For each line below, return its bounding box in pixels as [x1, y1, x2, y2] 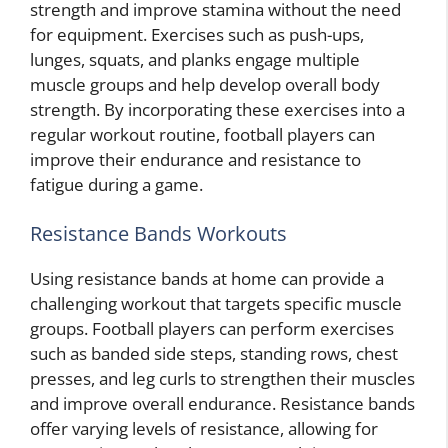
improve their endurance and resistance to [30, 147, 361, 171]
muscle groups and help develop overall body [30, 72, 380, 96]
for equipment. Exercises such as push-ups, [30, 22, 364, 46]
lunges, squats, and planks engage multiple [30, 47, 360, 71]
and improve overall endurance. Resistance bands [30, 392, 415, 416]
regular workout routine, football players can [30, 122, 375, 146]
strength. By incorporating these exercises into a [30, 97, 405, 121]
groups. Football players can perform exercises [30, 317, 394, 341]
